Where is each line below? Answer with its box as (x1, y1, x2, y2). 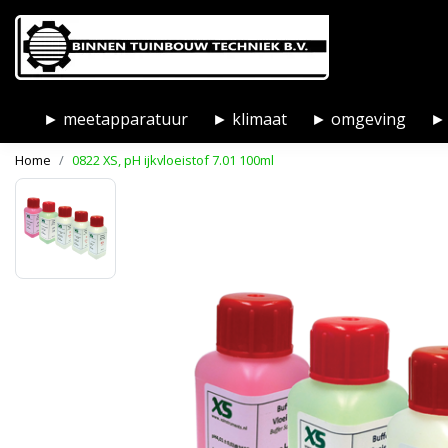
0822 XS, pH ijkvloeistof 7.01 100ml (72, 151, 274, 169)
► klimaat (212, 108, 287, 130)
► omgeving (311, 108, 406, 130)
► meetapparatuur (43, 108, 188, 130)
